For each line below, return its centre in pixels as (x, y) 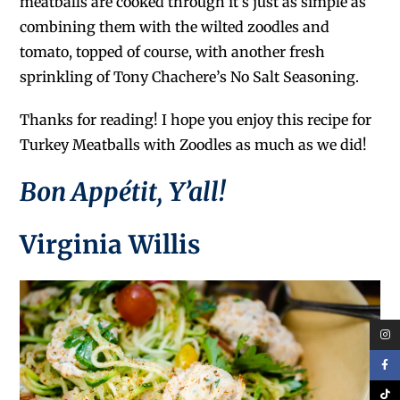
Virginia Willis (110, 244)
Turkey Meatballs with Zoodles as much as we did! (194, 144)
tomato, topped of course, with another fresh (173, 51)
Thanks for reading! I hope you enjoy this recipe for (196, 119)
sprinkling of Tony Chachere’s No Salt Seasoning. (190, 76)
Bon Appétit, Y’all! (123, 192)
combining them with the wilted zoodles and (175, 26)
